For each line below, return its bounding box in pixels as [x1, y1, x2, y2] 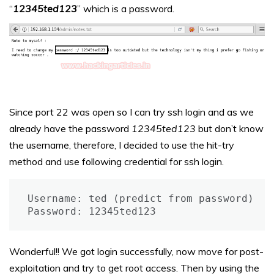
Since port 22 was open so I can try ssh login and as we [9, 106, 254, 119]
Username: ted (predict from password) [28, 193, 254, 205]
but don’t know [196, 122, 264, 135]
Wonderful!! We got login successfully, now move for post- [9, 245, 264, 258]
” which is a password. [77, 2, 174, 15]
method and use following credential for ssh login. [9, 155, 224, 168]
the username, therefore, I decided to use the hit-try [9, 139, 234, 152]
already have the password [9, 122, 131, 135]
